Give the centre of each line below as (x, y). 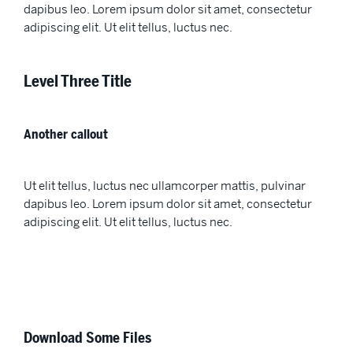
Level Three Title (78, 81)
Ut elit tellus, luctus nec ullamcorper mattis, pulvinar (165, 185)
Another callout (66, 134)
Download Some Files (87, 339)
